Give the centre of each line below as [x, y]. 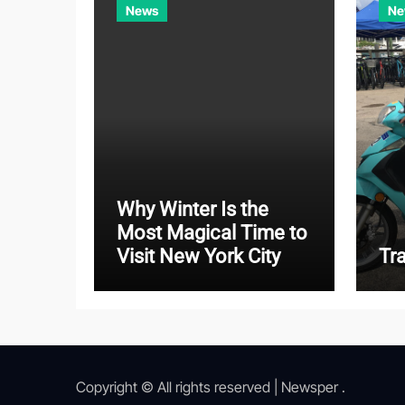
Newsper [310, 387]
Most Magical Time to [212, 233]
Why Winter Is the [193, 210]
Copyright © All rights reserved [175, 387]
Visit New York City [198, 257]
